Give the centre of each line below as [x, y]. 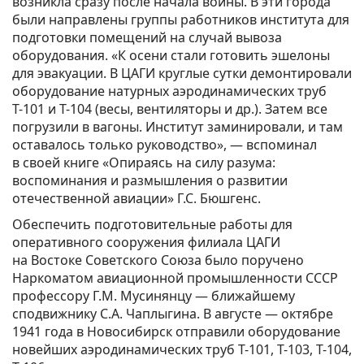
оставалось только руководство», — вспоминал [165, 144]
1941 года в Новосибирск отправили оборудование [176, 331]
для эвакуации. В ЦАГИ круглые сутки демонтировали [182, 73]
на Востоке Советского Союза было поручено [158, 260]
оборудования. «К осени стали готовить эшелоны [171, 55]
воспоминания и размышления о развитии [150, 180]
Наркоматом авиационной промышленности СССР [175, 277]
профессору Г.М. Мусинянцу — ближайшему [154, 295]
